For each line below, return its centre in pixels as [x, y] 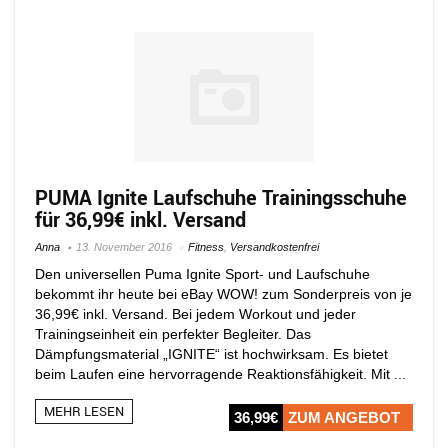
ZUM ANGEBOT [344, 417]
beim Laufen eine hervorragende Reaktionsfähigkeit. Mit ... [220, 373]
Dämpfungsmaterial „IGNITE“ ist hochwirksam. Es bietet [211, 353]
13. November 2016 [124, 246]
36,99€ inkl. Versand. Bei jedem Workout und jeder [195, 313]
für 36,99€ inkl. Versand [140, 219]
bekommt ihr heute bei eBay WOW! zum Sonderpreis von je [223, 293]
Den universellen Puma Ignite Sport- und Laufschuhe [202, 273]
